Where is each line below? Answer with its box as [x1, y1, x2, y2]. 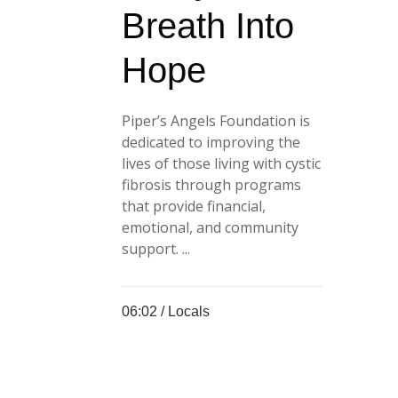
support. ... [122, 238, 190, 259]
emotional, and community [122, 217, 298, 237]
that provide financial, [122, 195, 266, 216]
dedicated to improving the [122, 131, 300, 152]
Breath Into [122, 5, 294, 45]
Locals [168, 303, 210, 319]
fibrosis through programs [122, 174, 301, 195]
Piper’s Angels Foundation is [122, 110, 310, 131]
